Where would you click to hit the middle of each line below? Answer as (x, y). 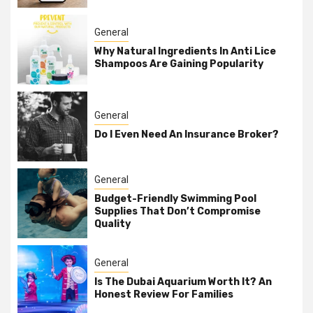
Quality (112, 224)
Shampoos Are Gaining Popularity (179, 64)
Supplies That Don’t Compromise (177, 211)
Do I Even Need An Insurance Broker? (187, 134)
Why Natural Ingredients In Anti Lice (185, 51)
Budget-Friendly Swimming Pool (175, 199)
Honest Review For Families (164, 294)
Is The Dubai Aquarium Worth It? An (183, 282)
